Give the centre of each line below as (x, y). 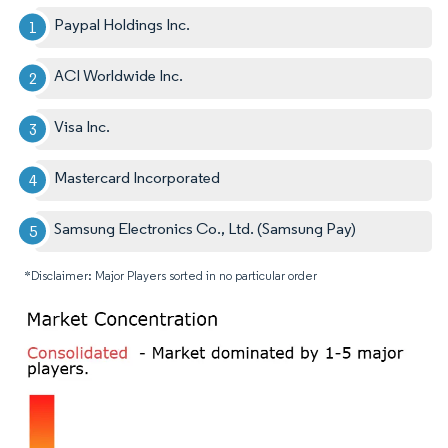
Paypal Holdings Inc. (122, 24)
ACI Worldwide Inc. (119, 75)
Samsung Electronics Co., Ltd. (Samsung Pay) (205, 228)
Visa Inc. (82, 126)
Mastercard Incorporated (137, 177)
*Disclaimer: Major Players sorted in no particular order (170, 275)
